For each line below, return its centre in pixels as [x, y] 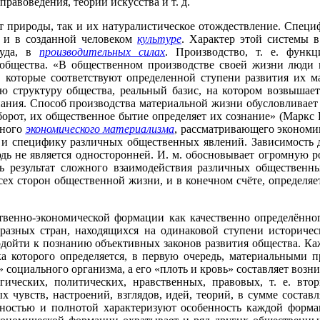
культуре [159, 39]
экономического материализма [100, 129]
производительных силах [102, 52]
